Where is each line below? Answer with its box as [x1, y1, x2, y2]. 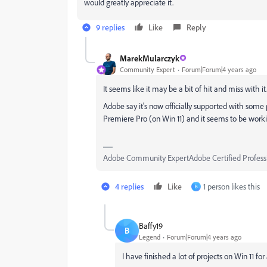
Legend [139, 232, 160, 241]
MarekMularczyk [120, 52, 179, 63]
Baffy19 [139, 220, 163, 231]
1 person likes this [203, 181, 260, 191]
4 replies [115, 181, 144, 191]
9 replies [96, 22, 125, 32]
